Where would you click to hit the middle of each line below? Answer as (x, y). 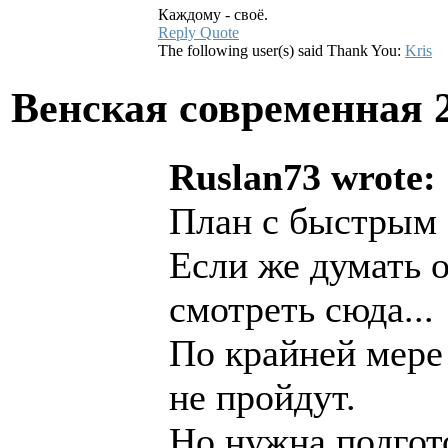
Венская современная (222, 108)
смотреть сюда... (301, 308)
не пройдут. (262, 396)
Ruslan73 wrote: (302, 176)
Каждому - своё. (213, 15)
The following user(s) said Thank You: (281, 51)
